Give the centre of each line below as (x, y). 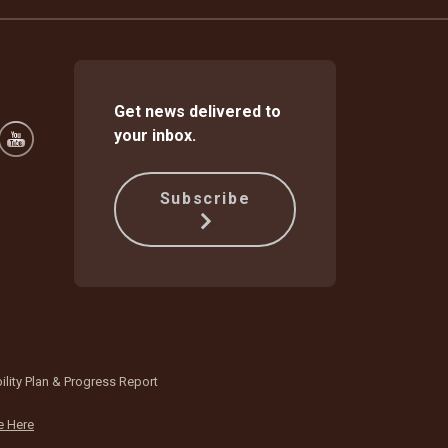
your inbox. (155, 135)
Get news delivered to (197, 111)
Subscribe (205, 198)
